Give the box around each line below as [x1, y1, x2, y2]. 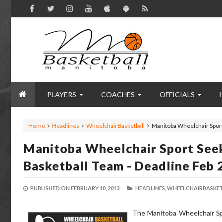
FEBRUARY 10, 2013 [71, 185, 119, 191]
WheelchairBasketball [86, 122, 145, 129]
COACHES [101, 90, 135, 99]
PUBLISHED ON [29, 185, 71, 191]
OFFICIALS [160, 90, 195, 99]
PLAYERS [47, 90, 76, 99]
